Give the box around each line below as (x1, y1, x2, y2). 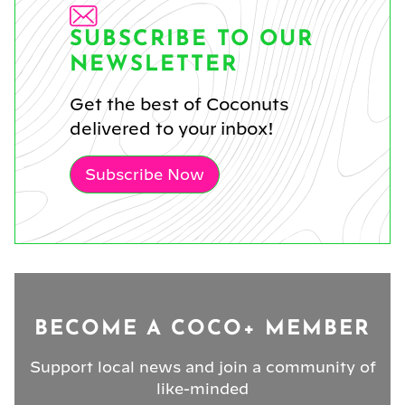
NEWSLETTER (70, 53, 238, 76)
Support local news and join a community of (29, 358, 376, 375)
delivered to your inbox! (70, 118, 274, 138)
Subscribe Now (85, 165, 204, 183)
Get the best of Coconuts (70, 94, 289, 114)
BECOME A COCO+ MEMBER (34, 317, 371, 340)
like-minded (156, 380, 249, 397)
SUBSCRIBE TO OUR (70, 28, 314, 51)
